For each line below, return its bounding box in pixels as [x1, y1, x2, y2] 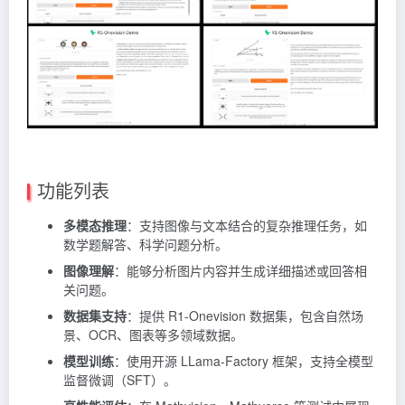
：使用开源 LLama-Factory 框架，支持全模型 [114, 351, 373, 370]
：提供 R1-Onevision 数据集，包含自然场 [127, 306, 363, 325]
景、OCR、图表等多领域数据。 [63, 325, 243, 344]
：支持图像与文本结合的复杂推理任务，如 [127, 215, 367, 234]
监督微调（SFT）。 [63, 370, 176, 389]
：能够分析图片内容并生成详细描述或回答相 [114, 260, 367, 279]
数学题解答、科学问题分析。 [63, 234, 228, 253]
